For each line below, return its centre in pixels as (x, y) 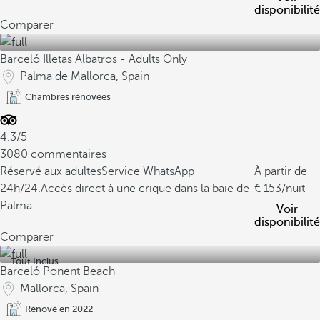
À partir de (281, 171)
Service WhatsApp (148, 171)
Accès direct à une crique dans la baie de (145, 189)
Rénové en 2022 (59, 309)
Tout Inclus (35, 261)
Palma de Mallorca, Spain (85, 76)
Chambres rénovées (68, 97)
